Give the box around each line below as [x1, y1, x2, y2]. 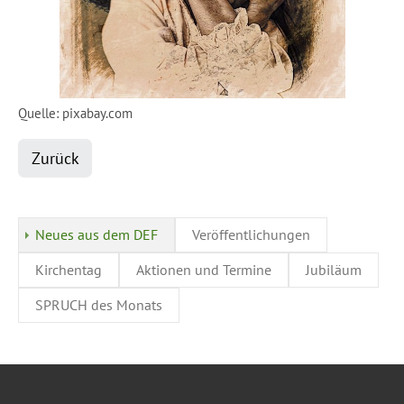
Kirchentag [35, 261, 102, 280]
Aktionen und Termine [136, 261, 271, 280]
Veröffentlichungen [192, 225, 310, 244]
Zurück [31, 147, 79, 169]
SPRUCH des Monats [35, 296, 162, 315]
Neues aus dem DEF [35, 225, 158, 244]
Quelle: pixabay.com [18, 103, 133, 122]
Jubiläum [306, 261, 362, 280]
